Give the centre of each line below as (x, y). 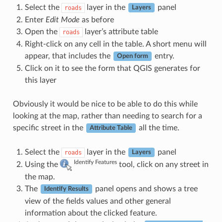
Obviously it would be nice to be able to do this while (105, 104)
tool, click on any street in (163, 164)
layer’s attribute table (120, 31)
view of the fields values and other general (98, 201)
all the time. (158, 128)
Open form (132, 56)
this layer (40, 80)
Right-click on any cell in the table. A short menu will (115, 44)
